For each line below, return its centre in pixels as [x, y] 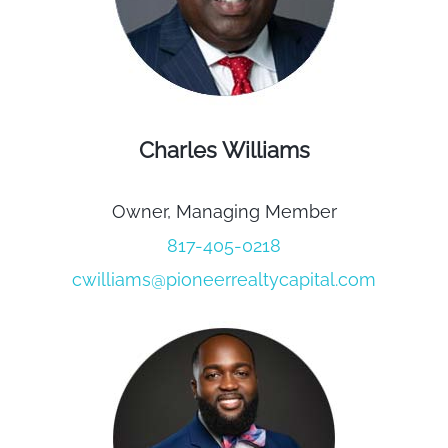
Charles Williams [224, 150]
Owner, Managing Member [224, 212]
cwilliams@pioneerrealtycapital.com [224, 280]
